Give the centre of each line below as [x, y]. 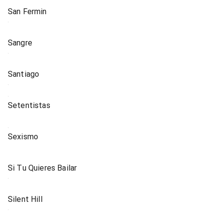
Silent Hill [25, 199]
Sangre [20, 43]
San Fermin [27, 11]
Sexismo [23, 137]
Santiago [24, 74]
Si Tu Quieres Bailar [43, 168]
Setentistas [29, 105]
